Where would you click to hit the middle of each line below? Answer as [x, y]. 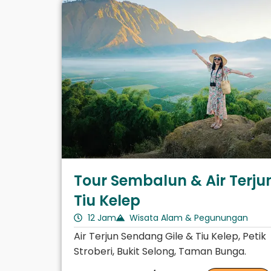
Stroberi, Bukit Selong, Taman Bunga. [160, 251]
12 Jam [102, 217]
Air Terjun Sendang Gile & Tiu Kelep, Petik [170, 236]
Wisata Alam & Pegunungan [189, 217]
